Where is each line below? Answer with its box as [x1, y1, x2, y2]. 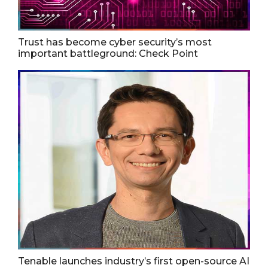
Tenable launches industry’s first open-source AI [18, 255, 249, 267]
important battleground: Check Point [18, 47, 198, 59]
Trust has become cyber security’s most [18, 36, 212, 48]
